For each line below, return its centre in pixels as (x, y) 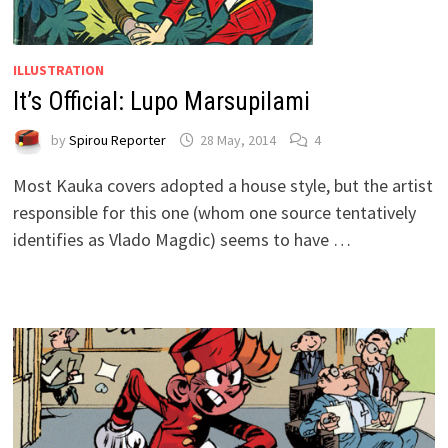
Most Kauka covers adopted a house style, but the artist (222, 185)
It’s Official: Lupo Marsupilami (161, 101)
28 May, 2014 (237, 140)
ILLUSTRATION (58, 69)
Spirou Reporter (117, 140)
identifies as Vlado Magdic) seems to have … (181, 239)
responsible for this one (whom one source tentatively (214, 212)
